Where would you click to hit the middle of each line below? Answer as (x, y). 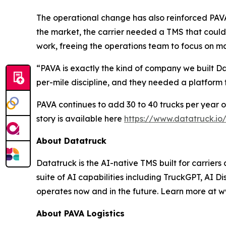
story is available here (80, 118)
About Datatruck (71, 140)
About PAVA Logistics (80, 213)
